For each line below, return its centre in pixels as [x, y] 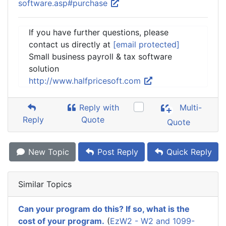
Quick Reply [188, 152]
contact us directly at [71, 44]
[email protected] [146, 44]
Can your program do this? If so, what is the [104, 209]
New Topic [47, 152]
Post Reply [117, 152]
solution [44, 69]
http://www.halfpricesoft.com [86, 81]
